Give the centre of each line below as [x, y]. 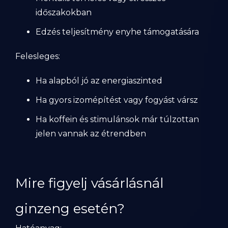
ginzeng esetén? [70, 209]
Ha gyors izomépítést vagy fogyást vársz [117, 100]
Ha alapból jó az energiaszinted [99, 81]
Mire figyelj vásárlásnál [89, 183]
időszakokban [64, 12]
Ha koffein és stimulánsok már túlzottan [117, 119]
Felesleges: [38, 56]
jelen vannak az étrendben [91, 134]
